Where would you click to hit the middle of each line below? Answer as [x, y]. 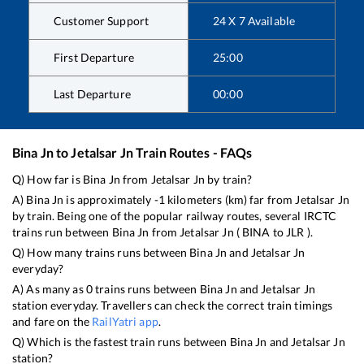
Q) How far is [48, 179]
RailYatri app [125, 321]
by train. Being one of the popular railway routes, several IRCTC [175, 215]
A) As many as [49, 288]
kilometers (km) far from [230, 199]
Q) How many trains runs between [101, 252]
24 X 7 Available [254, 20]
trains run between [62, 232]
